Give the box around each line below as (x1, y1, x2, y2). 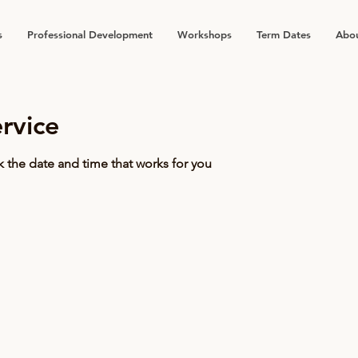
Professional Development (27, 28, 153, 41)
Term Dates (257, 28, 311, 41)
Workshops (177, 28, 232, 41)
